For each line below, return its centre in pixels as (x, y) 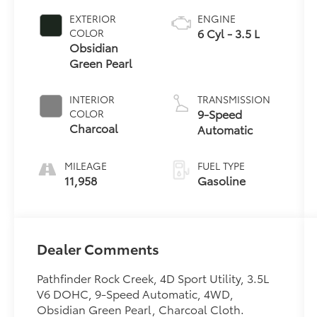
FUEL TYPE (221, 165)
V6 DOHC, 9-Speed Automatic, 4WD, (136, 293)
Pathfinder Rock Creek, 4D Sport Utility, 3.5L (153, 277)
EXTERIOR (93, 18)
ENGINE (216, 18)
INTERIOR (92, 99)
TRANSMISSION (234, 99)
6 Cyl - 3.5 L (228, 33)
